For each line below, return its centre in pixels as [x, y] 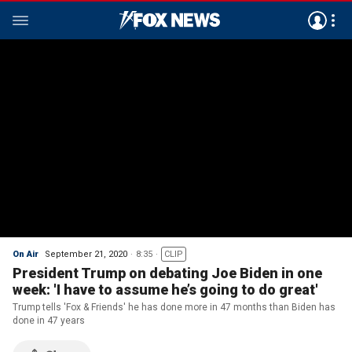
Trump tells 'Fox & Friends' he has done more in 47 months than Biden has [174, 307]
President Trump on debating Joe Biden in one [167, 273]
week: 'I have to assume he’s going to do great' [165, 290]
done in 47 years [49, 321]
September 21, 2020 [86, 254]
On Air [26, 254]
